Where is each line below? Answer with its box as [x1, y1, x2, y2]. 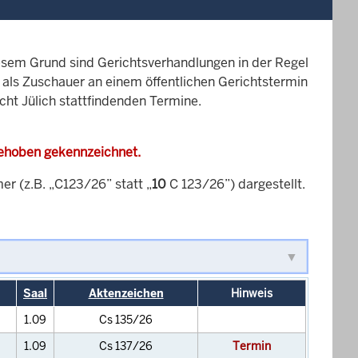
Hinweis [231, 286, 272, 300]
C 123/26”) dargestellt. [166, 176, 305, 193]
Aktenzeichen [88, 286, 164, 300]
